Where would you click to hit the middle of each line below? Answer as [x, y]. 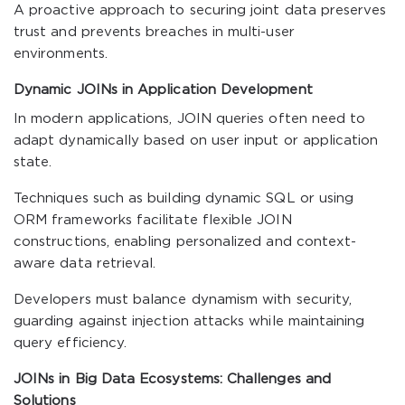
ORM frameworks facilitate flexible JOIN [153, 220]
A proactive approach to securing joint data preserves [200, 10]
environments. [61, 54]
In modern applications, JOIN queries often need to [190, 119]
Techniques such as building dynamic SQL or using [184, 198]
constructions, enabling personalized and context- [185, 242]
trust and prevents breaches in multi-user [154, 32]
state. [33, 162]
